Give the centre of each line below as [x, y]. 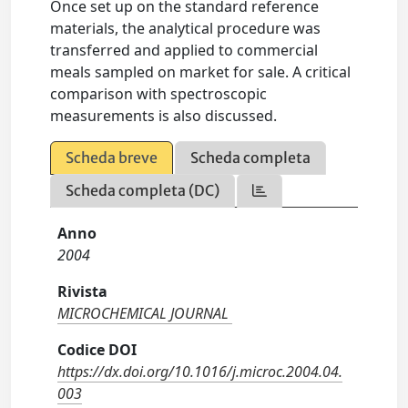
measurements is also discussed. [164, 116]
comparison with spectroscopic [159, 94]
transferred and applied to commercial [184, 50]
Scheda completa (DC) [143, 190]
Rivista [83, 291]
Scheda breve [112, 158]
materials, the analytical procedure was [186, 28]
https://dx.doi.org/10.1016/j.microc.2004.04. [200, 372]
